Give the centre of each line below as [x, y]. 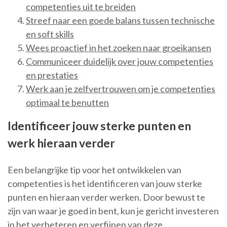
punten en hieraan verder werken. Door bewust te [106, 197]
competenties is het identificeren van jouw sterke [105, 183]
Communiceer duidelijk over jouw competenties [120, 61]
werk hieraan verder [61, 143]
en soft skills [50, 34]
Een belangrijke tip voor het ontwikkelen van [94, 169]
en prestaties [52, 75]
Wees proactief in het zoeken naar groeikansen [119, 47]
